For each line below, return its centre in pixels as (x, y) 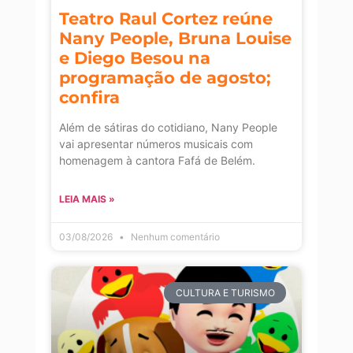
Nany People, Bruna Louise (175, 39)
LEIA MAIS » (87, 199)
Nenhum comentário (174, 237)
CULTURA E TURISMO (225, 292)
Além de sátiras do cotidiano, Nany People (168, 128)
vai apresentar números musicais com (156, 144)
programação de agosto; (165, 78)
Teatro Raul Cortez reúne (166, 19)
